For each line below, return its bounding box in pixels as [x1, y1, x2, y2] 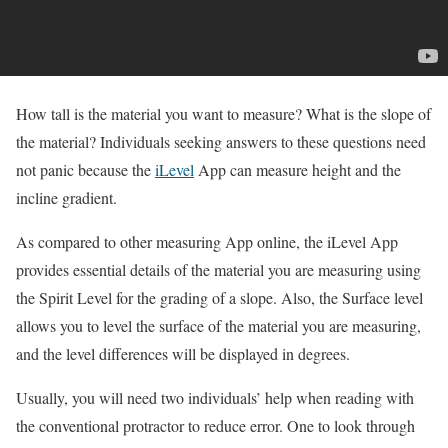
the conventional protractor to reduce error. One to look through [16, 415, 415, 437]
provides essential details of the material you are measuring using [16, 259, 421, 281]
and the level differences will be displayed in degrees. [16, 343, 350, 365]
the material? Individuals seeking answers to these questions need [16, 131, 426, 153]
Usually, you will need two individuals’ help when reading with [16, 387, 414, 409]
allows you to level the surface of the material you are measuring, [16, 315, 421, 337]
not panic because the [16, 159, 155, 181]
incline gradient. [16, 187, 117, 209]
